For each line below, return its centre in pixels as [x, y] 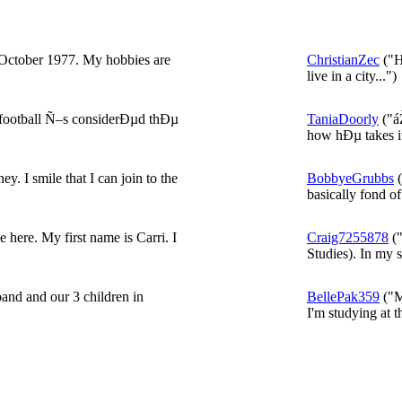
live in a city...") [352, 76]
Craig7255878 [348, 237]
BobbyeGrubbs [350, 178]
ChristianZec [343, 60]
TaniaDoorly [343, 119]
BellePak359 [343, 297]
